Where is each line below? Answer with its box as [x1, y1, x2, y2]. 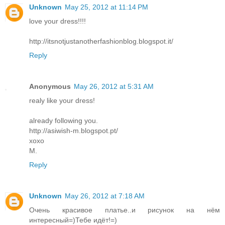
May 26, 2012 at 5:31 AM [74, 82, 154, 91]
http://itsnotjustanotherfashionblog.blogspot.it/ [29, 37, 173, 46]
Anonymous [29, 82, 71, 91]
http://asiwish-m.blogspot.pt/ [29, 127, 118, 135]
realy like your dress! [29, 96, 95, 105]
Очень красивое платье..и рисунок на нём [29, 206, 220, 214]
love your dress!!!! [29, 17, 86, 26]
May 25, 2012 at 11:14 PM [65, 3, 148, 12]
